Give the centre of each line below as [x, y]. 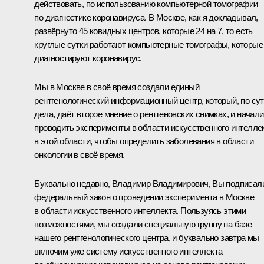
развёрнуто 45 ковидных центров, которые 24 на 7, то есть [143, 31]
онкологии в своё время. [80, 154]
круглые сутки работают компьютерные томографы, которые [148, 44]
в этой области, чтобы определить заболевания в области [144, 141]
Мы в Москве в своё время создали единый [117, 87]
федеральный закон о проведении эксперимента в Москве [144, 197]
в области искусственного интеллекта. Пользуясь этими [140, 210]
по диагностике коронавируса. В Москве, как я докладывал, [146, 17]
